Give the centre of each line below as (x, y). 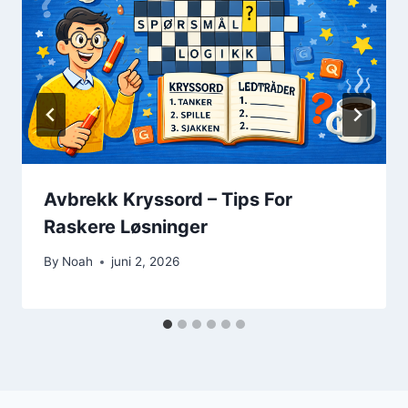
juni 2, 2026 (146, 262)
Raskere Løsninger (126, 226)
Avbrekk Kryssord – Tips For (168, 199)
